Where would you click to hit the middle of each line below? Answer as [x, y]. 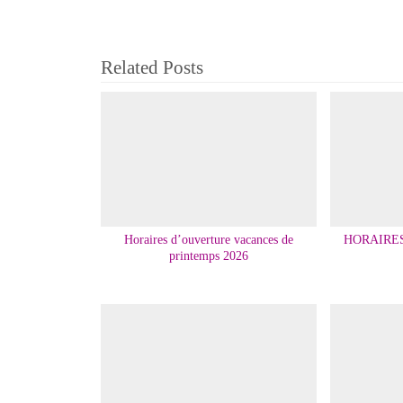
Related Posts [152, 67]
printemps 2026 [208, 256]
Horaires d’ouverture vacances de [208, 240]
